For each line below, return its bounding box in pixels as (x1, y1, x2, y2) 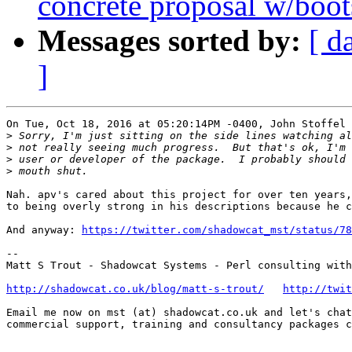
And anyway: (6, 224, 82, 236)
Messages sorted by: (38, 24, 301, 58)
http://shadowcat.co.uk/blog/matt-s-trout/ (6, 283, 264, 295)
